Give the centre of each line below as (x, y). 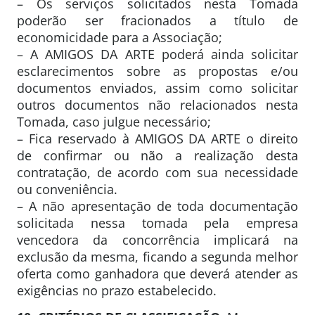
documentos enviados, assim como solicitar (157, 88)
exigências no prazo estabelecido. (117, 290)
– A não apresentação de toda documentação (157, 206)
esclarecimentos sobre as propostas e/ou (157, 71)
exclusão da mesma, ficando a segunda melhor (157, 256)
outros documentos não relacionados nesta (157, 104)
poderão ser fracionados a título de (157, 20)
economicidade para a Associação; (120, 37)
